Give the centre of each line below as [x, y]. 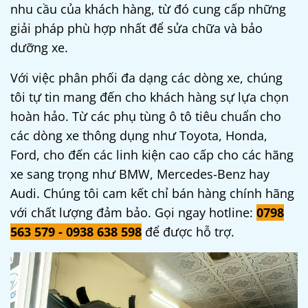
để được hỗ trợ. [188, 231]
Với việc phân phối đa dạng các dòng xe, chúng [146, 77]
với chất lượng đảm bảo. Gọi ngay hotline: [133, 212]
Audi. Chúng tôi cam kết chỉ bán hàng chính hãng [152, 193]
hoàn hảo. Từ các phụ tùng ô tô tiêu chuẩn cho [146, 116]
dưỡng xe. [39, 47]
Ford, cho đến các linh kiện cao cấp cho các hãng [152, 154]
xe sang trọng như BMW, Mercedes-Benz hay [140, 174]
